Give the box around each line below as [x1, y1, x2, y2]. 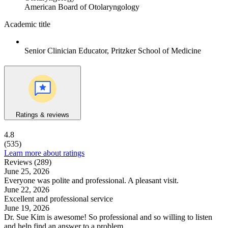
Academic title [4, 20, 50, 29]
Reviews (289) [4, 157, 51, 166]
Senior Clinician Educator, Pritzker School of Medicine [24, 46, 201, 55]
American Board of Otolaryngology [24, 3, 139, 12]
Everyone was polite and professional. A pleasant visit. [4, 176, 179, 185]
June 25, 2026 [4, 166, 49, 176]
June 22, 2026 [4, 185, 49, 194]
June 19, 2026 [4, 203, 49, 212]
